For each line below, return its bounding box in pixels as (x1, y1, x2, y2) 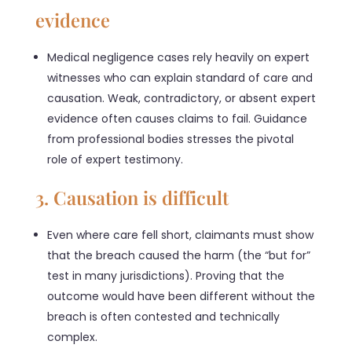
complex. (47, 329, 98, 346)
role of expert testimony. (47, 151, 184, 167)
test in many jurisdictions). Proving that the (47, 268, 285, 284)
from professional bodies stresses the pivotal (47, 130, 295, 147)
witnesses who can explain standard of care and (47, 69, 313, 86)
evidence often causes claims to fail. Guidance (47, 110, 308, 126)
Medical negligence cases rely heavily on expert (47, 49, 310, 65)
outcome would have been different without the (47, 288, 316, 305)
